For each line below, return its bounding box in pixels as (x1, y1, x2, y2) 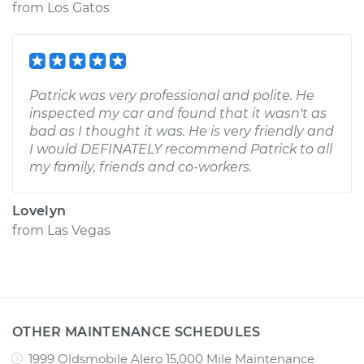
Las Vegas (47, 223, 110, 238)
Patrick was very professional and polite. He (29, 88, 314, 103)
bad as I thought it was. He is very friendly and (29, 123, 334, 139)
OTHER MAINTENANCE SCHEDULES (12, 324, 261, 340)
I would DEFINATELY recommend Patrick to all (29, 141, 332, 157)
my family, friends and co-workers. (29, 159, 252, 175)
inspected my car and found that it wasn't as (29, 106, 327, 121)
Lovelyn (12, 203, 67, 219)
